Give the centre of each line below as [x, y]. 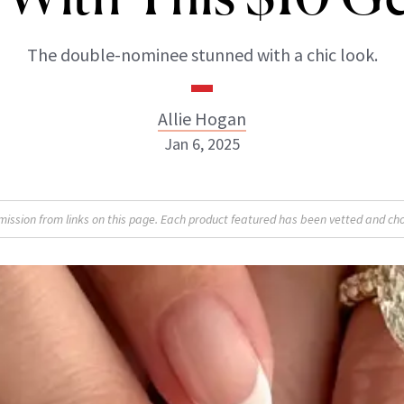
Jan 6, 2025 [202, 144]
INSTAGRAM [185, 249]
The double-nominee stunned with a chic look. [202, 55]
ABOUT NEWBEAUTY [106, 330]
